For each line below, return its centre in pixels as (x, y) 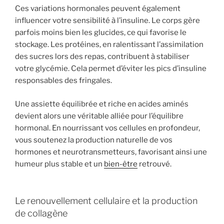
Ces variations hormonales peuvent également (98, 9)
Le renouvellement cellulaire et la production (106, 201)
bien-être (121, 164)
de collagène (41, 213)
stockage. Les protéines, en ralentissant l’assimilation (109, 45)
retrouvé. (154, 164)
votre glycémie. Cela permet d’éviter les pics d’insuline (111, 69)
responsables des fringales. (63, 81)
